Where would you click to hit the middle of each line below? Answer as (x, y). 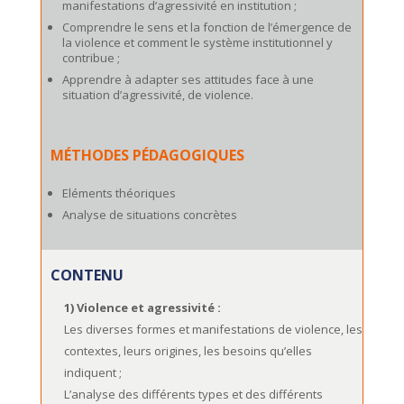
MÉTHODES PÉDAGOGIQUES (147, 156)
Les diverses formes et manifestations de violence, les (213, 330)
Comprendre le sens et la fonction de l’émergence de (207, 28)
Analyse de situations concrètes (149, 215)
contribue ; (91, 58)
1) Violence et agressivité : (142, 308)
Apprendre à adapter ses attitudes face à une (188, 80)
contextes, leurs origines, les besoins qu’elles (188, 351)
